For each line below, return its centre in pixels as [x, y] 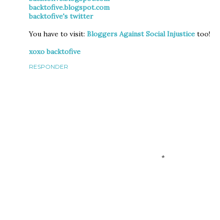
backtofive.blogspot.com [69, 7]
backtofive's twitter [61, 16]
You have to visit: [58, 34]
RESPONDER [48, 67]
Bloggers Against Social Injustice [141, 34]
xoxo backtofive [55, 52]
